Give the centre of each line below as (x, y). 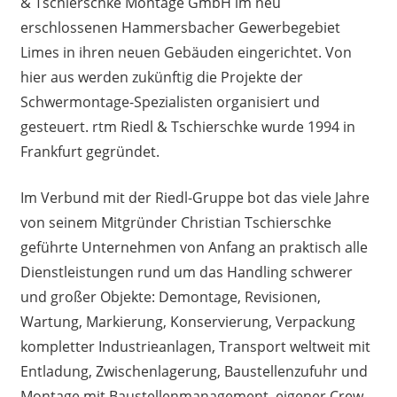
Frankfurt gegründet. (90, 151)
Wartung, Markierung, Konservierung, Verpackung (187, 321)
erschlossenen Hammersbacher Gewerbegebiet (180, 27)
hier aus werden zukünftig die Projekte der (161, 77)
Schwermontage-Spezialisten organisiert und (170, 101)
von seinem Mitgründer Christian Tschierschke (175, 222)
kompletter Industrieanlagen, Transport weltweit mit (195, 346)
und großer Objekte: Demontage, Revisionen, (172, 296)
